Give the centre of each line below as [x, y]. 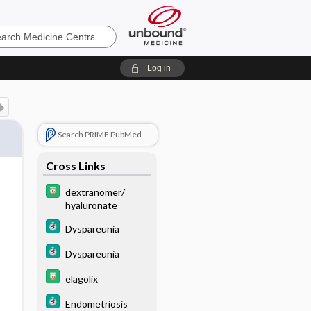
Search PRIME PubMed [99, 134]
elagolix [81, 278]
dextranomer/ [95, 192]
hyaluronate [91, 205]
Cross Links [75, 166]
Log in [159, 68]
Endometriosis [96, 303]
